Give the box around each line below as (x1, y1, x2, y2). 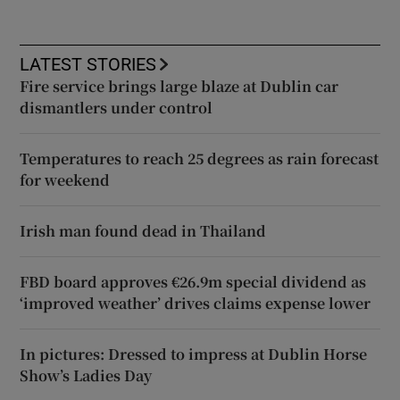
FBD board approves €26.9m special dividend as (20, 271, 367, 292)
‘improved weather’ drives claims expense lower (20, 292, 371, 313)
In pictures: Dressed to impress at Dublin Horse (20, 343, 368, 364)
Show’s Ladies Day (20, 364, 153, 386)
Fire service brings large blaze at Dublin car (20, 75, 339, 96)
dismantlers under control (20, 96, 213, 118)
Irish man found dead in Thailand (20, 220, 267, 241)
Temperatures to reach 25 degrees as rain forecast (20, 147, 379, 169)
